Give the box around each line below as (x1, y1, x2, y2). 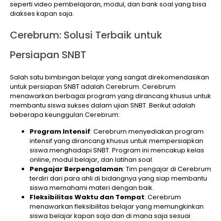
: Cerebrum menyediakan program (90, 126, 204, 136)
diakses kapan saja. (10, 8, 74, 18)
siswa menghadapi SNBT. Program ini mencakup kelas (30, 145, 204, 155)
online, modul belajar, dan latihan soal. (30, 154, 153, 164)
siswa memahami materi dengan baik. (30, 183, 154, 192)
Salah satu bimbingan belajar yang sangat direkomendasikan (10, 73, 209, 82)
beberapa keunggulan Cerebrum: (10, 110, 120, 120)
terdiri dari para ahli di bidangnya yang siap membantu (30, 173, 207, 183)
